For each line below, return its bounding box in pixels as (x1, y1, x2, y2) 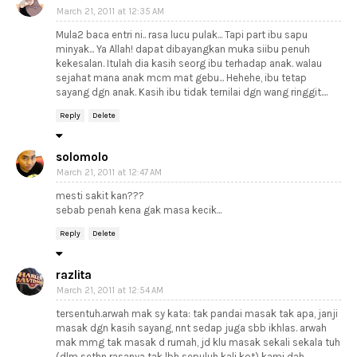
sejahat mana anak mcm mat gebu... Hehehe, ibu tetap (56, 72, 307, 84)
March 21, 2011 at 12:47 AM (57, 167, 162, 178)
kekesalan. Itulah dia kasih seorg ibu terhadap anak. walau (56, 57, 322, 69)
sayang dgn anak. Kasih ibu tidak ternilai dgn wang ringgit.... (56, 86, 328, 98)
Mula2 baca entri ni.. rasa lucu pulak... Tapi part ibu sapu (56, 29, 308, 41)
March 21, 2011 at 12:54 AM (57, 285, 163, 296)
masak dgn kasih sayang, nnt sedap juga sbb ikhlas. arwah (56, 322, 327, 334)
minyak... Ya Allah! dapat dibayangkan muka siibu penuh (56, 43, 310, 55)
